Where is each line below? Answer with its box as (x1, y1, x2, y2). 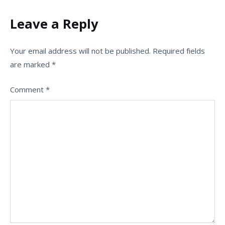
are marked (10, 59, 52, 69)
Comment (10, 84, 46, 94)
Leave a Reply (10, 15, 98, 32)
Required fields (153, 46, 205, 56)
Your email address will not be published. (10, 46, 151, 56)
